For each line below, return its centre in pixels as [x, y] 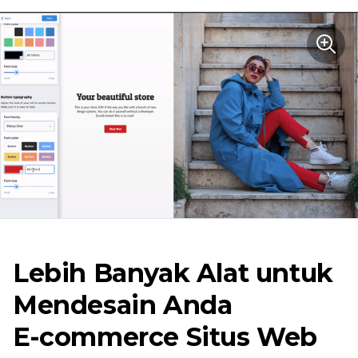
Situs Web [249, 336]
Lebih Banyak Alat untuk [173, 272]
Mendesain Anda [123, 304]
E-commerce [96, 336]
